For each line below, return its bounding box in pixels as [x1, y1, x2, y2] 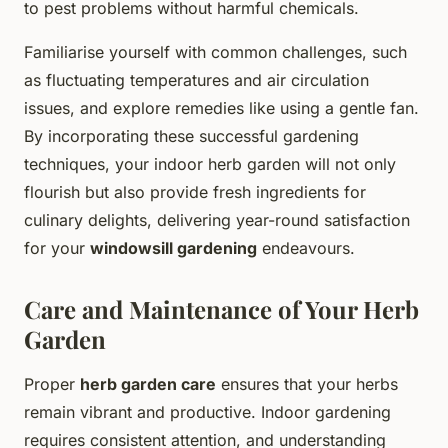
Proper [24, 373, 80, 394]
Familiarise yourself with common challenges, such [24, 41, 407, 62]
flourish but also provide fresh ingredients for [24, 181, 366, 202]
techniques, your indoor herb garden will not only [24, 153, 396, 174]
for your [24, 237, 90, 258]
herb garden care [80, 373, 216, 394]
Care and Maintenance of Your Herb [24, 292, 419, 325]
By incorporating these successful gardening [24, 125, 359, 146]
